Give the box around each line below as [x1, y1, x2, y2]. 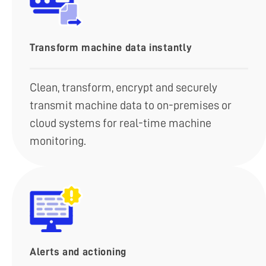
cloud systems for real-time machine [30, 117, 211, 129]
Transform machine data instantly [30, 42, 192, 53]
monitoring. [30, 135, 86, 147]
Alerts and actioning [30, 246, 126, 258]
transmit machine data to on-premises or [30, 99, 232, 112]
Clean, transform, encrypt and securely [30, 81, 217, 94]
